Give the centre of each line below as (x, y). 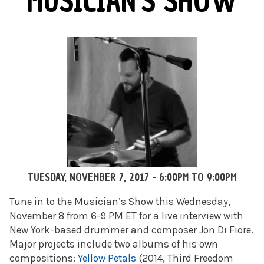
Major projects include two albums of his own (114, 244)
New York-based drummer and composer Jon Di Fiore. (131, 230)
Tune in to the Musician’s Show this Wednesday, (120, 202)
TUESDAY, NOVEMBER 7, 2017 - (93, 178)
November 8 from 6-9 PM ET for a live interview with (126, 216)
